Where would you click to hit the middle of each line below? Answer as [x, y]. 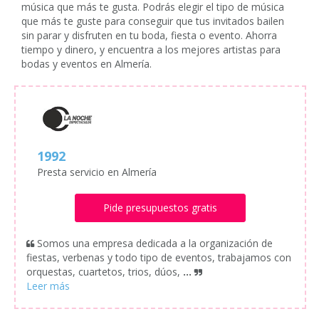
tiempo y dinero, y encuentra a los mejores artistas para [151, 49]
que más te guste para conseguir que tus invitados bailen [153, 21]
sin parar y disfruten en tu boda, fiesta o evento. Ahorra [149, 35]
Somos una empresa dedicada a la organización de [155, 244]
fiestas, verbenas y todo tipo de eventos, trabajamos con [159, 258]
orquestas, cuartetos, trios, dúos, [105, 272]
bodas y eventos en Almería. [87, 64]
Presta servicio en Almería [97, 172]
